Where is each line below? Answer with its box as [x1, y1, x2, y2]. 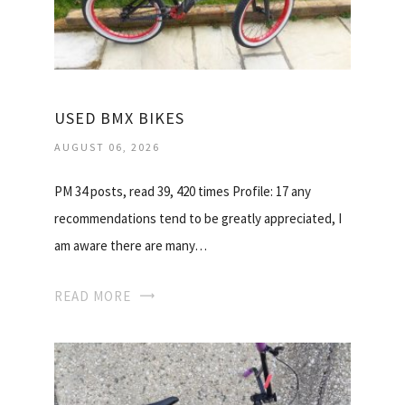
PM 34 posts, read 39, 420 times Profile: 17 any [54, 183, 311, 201]
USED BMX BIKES [54, 108, 184, 129]
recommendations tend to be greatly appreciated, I [54, 210, 342, 228]
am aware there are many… [54, 237, 207, 255]
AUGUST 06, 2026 [54, 140, 160, 155]
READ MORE [54, 287, 131, 306]
